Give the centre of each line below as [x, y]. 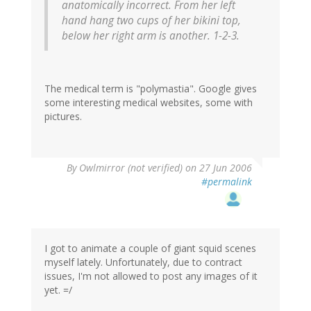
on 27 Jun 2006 [217, 168]
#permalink [227, 182]
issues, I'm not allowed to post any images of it [151, 276]
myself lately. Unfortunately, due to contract [143, 262]
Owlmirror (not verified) [131, 168]
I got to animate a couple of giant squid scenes [150, 249]
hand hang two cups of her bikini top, [151, 21]
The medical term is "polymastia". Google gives [151, 89]
